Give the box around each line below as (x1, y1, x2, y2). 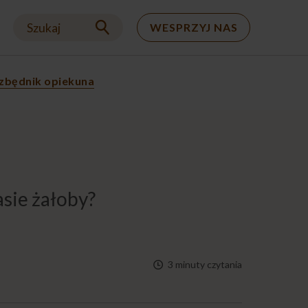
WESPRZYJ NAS (150, 21, 238, 34)
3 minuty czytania (167, 258, 242, 271)
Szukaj (27, 20, 60, 35)
